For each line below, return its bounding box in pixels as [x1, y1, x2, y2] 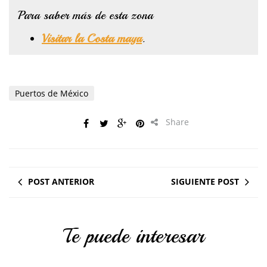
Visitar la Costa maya [42, 31, 142, 46]
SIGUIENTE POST [171, 176, 239, 188]
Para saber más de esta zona [18, 8, 153, 23]
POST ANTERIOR [28, 176, 94, 188]
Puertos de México [15, 88, 88, 100]
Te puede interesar [63, 223, 204, 250]
